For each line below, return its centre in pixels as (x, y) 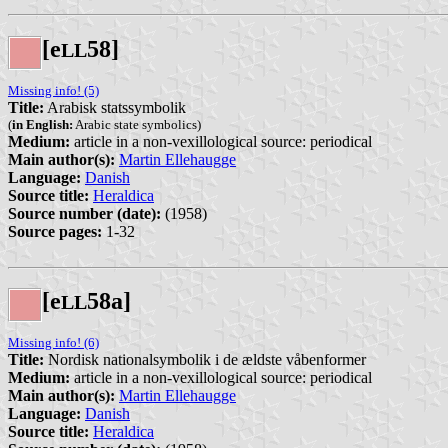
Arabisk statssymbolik (115, 107)
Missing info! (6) (53, 343)
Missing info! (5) (53, 90)
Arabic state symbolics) (137, 124)
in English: (42, 124)
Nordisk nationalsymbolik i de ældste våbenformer (205, 360)
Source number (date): (84, 213)
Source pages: (55, 231)
